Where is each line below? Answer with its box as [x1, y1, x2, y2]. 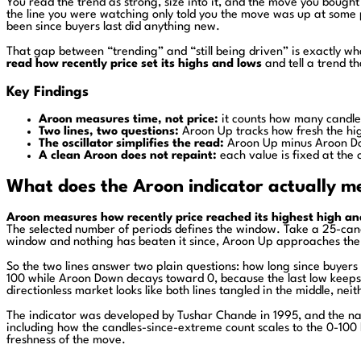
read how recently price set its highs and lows [6, 57, 262, 70]
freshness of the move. [6, 334, 126, 347]
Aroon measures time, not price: [39, 114, 218, 127]
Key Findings [6, 85, 89, 99]
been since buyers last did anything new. [6, 20, 220, 33]
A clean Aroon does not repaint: [39, 150, 217, 163]
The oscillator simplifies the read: [39, 138, 224, 151]
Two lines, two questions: [39, 126, 179, 139]
